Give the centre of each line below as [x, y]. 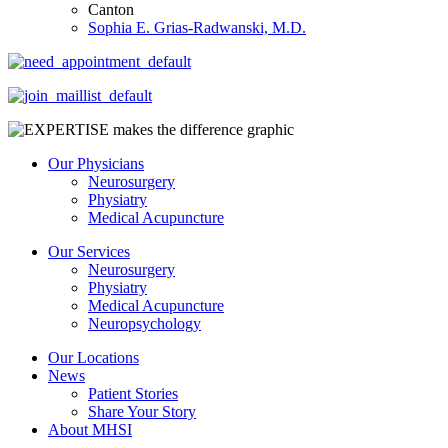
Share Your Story [142, 411]
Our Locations [93, 357]
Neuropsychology [144, 323]
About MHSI [90, 429]
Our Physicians [96, 163]
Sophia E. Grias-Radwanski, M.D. [197, 27]
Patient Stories [133, 393]
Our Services [89, 251]
